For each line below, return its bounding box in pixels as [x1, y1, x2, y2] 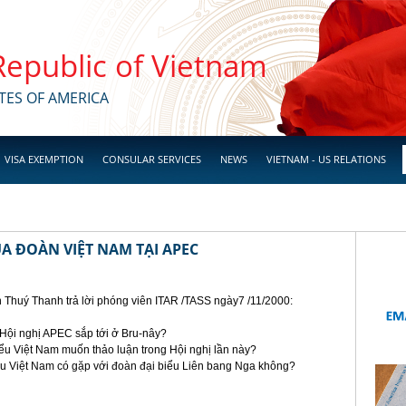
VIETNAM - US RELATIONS [266, 152, 386, 166]
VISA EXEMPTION [5, 152, 83, 166]
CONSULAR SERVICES [102, 152, 201, 166]
